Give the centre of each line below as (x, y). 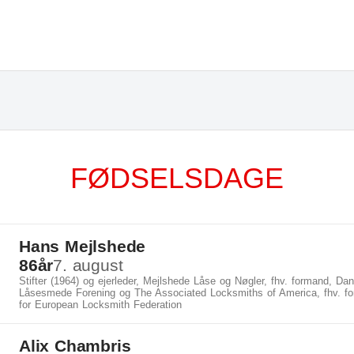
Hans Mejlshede (83, 246)
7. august (88, 265)
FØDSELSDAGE (177, 178)
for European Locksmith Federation (100, 305)
